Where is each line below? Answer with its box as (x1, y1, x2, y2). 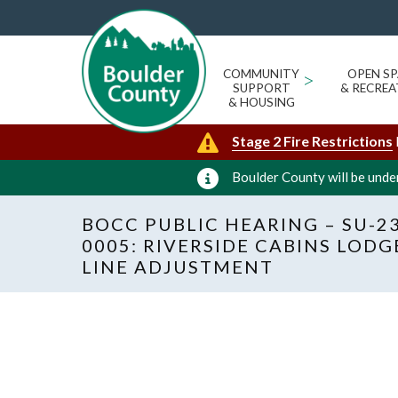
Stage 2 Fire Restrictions (232, 132, 393, 149)
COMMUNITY (223, 67, 299, 81)
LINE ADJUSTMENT (82, 256, 274, 277)
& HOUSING (227, 95, 295, 109)
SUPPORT (232, 81, 291, 95)
